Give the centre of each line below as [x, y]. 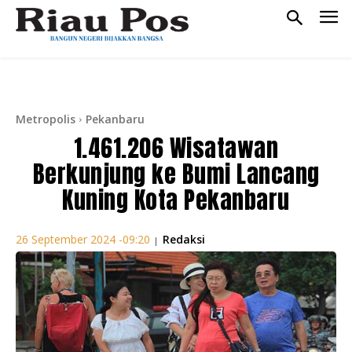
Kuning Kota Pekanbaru [176, 200]
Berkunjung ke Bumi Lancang [176, 174]
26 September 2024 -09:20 [83, 240]
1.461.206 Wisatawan [176, 148]
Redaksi [184, 239]
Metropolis [46, 119]
